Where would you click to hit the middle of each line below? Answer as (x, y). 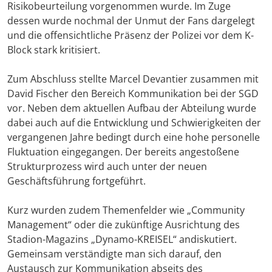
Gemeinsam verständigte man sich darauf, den (114, 254)
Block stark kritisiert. (54, 50)
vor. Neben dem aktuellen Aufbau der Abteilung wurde (132, 108)
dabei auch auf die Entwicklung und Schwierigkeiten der (134, 123)
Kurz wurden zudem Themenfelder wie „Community (126, 210)
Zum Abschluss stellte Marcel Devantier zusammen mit (133, 79)
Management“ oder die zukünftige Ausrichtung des (124, 225)
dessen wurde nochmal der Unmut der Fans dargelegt (131, 21)
